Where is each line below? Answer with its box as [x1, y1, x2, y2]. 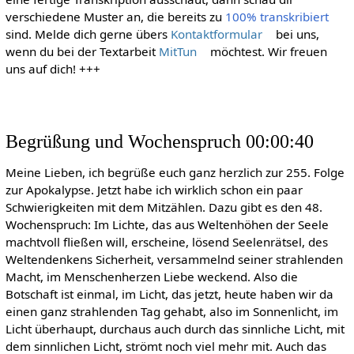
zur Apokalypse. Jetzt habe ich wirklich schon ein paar [5, 182, 303, 198]
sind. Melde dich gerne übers [5, 25, 171, 42]
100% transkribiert [224, 8, 329, 24]
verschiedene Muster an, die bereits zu [5, 8, 225, 24]
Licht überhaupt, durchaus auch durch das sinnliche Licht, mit [5, 321, 345, 337]
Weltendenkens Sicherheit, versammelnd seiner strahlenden [5, 251, 343, 268]
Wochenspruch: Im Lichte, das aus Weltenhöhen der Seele [5, 217, 329, 233]
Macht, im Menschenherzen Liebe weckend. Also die [5, 269, 298, 285]
